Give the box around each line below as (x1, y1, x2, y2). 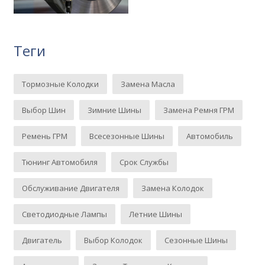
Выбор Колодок (84, 234, 143, 245)
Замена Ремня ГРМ (163, 104, 235, 115)
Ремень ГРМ (22, 130, 68, 141)
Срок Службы (119, 156, 169, 167)
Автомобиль (186, 130, 234, 141)
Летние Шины (129, 208, 183, 219)
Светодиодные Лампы (22, 208, 108, 219)
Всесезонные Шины (89, 130, 165, 141)
